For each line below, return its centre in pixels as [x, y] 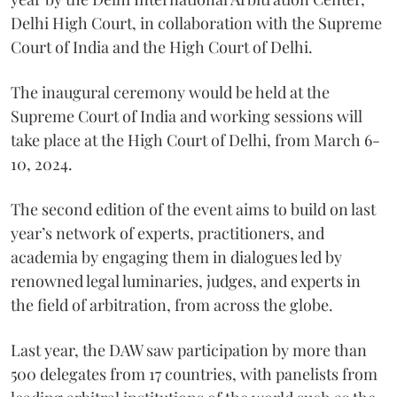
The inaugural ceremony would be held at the [170, 92]
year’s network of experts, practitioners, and [167, 233]
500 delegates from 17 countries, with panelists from [194, 374]
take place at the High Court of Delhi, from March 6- [195, 140]
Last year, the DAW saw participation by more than [189, 350]
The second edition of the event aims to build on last [193, 209]
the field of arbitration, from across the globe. [172, 304]
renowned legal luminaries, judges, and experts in [186, 280]
